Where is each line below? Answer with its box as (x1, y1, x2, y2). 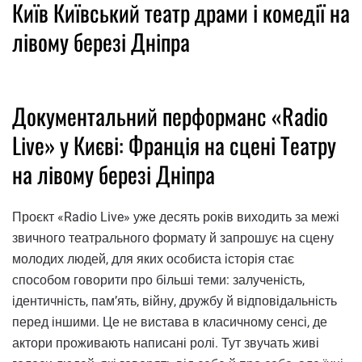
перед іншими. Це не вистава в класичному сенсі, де (12, 314, 327, 330)
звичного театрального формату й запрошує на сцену (12, 229, 334, 246)
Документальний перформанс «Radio (12, 99, 328, 133)
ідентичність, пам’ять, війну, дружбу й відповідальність (12, 293, 337, 309)
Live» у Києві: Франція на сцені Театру (12, 128, 336, 162)
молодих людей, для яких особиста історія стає (12, 250, 294, 267)
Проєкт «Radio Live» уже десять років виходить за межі (12, 208, 339, 225)
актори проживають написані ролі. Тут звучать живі (12, 335, 319, 351)
